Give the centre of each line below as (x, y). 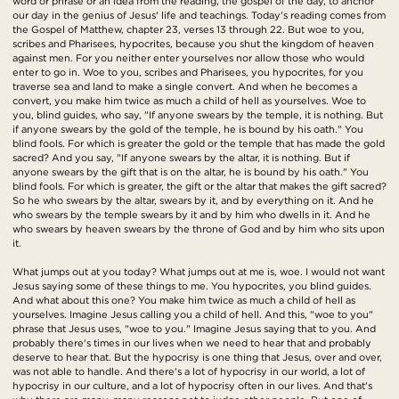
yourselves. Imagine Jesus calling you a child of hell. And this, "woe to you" (193, 315)
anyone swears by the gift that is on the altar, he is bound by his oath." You (191, 172)
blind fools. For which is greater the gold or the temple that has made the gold (199, 144)
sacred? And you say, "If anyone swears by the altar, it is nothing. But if (181, 158)
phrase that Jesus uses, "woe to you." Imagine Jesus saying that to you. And (194, 329)
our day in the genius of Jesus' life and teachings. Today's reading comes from (199, 16)
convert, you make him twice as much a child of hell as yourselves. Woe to (189, 101)
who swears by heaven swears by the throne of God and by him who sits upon (199, 229)
